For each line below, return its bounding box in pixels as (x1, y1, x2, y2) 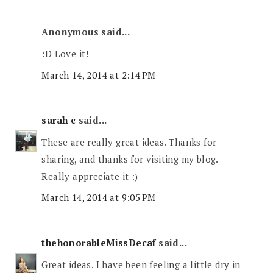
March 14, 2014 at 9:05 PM (41, 191, 156, 204)
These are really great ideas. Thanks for (41, 135, 217, 148)
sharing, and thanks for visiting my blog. (41, 152, 218, 165)
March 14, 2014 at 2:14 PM (41, 69, 156, 82)
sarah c (41, 114, 76, 127)
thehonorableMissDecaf (41, 236, 156, 249)
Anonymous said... (41, 26, 130, 38)
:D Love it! (41, 47, 89, 60)
